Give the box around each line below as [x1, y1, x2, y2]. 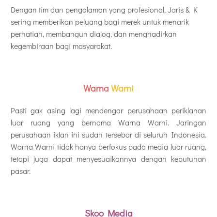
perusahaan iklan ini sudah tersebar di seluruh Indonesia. [11, 129, 206, 139]
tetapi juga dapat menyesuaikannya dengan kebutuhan [11, 153, 206, 164]
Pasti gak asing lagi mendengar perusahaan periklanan [11, 105, 206, 115]
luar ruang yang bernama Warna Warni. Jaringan [11, 117, 206, 127]
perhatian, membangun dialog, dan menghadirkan [11, 29, 177, 39]
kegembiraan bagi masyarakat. [11, 41, 112, 51]
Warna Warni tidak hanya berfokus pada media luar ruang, [11, 141, 206, 152]
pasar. [11, 165, 31, 176]
